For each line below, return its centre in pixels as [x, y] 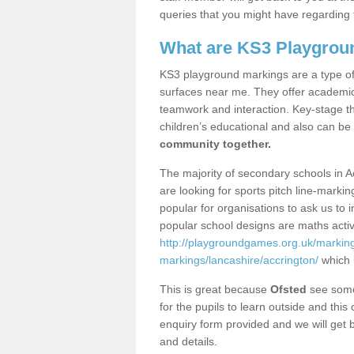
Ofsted [288, 289]
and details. [190, 341]
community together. [215, 144]
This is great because [215, 289]
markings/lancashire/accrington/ [239, 260]
